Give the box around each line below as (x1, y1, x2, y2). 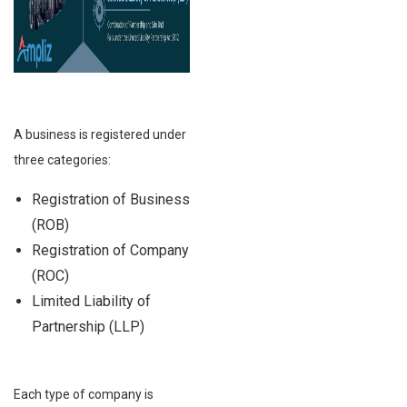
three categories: (14, 152, 111, 167)
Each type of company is (14, 386, 154, 402)
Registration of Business (32, 190, 190, 208)
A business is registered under (14, 126, 186, 142)
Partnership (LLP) (32, 317, 144, 335)
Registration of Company (32, 241, 189, 259)
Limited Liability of (32, 292, 151, 310)
